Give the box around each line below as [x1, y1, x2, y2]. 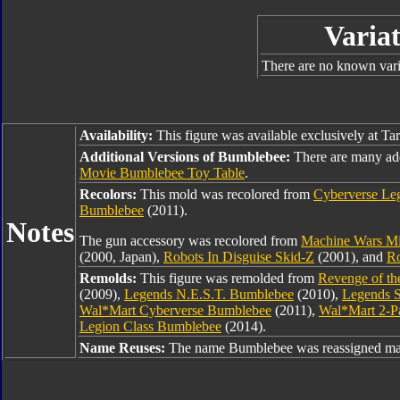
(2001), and [314, 249, 387, 264]
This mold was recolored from [140, 187, 313, 202]
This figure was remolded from [140, 271, 318, 286]
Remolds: [79, 271, 140, 286]
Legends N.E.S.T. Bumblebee [124, 287, 294, 302]
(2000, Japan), [79, 249, 163, 264]
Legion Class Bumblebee [79, 319, 221, 334]
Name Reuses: [79, 340, 169, 355]
